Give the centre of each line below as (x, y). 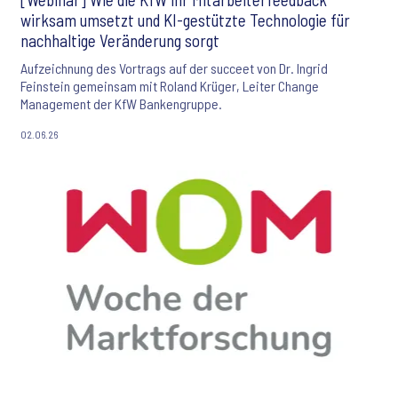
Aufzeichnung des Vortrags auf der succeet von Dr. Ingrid (174, 68)
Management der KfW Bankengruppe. (121, 104)
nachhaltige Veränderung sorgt (120, 41)
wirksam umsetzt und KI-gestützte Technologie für (185, 20)
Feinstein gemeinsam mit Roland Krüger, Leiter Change (170, 86)
